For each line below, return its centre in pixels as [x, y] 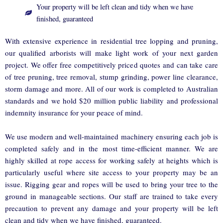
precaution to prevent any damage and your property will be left [111, 208]
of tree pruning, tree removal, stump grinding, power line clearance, [111, 76]
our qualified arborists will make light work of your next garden [111, 53]
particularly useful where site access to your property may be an [111, 172]
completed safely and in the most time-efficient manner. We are [111, 148]
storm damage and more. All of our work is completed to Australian [111, 88]
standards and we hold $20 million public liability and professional [111, 100]
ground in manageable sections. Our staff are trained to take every [111, 196]
